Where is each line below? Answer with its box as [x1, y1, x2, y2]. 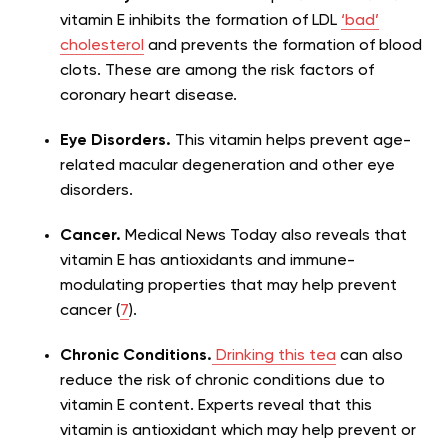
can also [336, 348, 403, 365]
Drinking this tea [212, 348, 336, 365]
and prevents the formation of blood [144, 38, 422, 55]
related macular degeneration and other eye [60, 158, 395, 175]
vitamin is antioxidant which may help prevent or [60, 423, 416, 440]
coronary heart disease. [60, 88, 237, 105]
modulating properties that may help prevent [60, 278, 397, 295]
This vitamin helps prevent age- [175, 133, 411, 150]
